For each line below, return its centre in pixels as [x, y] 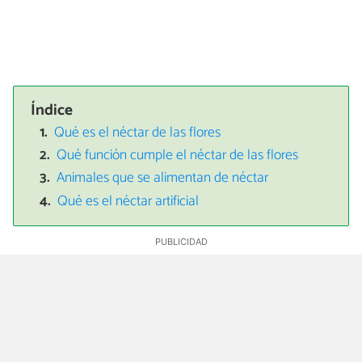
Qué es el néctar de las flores [138, 133]
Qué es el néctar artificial [128, 201]
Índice [52, 110]
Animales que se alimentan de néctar [163, 179]
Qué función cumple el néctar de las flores [178, 155]
